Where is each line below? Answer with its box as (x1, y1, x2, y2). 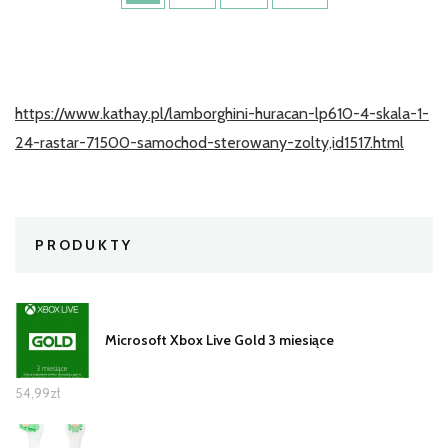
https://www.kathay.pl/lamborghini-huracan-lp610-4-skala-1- (15, 103, 429, 123)
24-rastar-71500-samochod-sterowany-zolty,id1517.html (15, 132, 404, 152)
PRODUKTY (35, 235, 133, 254)
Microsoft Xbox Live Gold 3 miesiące (105, 330, 334, 349)
